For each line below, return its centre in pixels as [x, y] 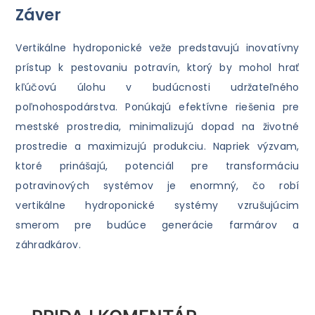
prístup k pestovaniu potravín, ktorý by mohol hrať [157, 68]
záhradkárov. [48, 245]
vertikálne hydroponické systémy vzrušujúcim [157, 206]
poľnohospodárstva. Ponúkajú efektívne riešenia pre [157, 107]
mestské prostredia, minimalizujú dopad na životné [157, 127]
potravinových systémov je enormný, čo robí [157, 186]
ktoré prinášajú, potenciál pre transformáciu [157, 166]
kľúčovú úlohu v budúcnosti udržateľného [157, 88]
